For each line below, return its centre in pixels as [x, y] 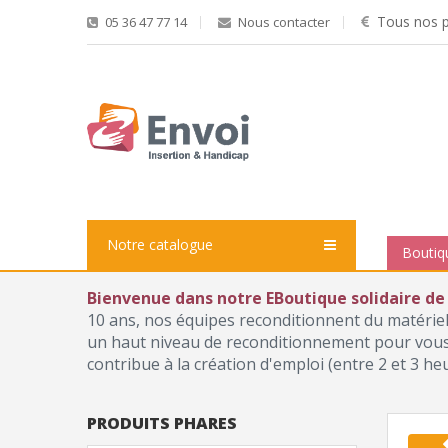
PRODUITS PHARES [162, 422]
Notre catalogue [160, 244]
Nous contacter [282, 22]
